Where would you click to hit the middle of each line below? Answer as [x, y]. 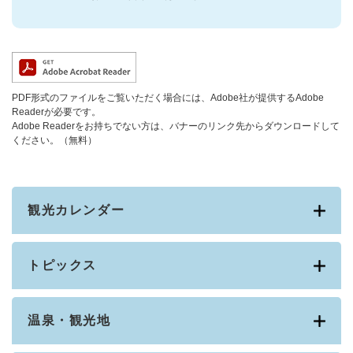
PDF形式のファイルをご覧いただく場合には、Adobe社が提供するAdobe [168, 98]
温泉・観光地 [69, 321]
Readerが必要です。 [56, 112]
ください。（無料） [54, 141]
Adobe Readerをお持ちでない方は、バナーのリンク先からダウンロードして [176, 126]
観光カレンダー [76, 210]
